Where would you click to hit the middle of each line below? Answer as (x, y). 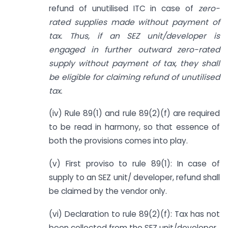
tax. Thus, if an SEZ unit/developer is (134, 36)
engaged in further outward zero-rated (134, 49)
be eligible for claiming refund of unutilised (134, 77)
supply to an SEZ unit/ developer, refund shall (134, 178)
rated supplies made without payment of (134, 22)
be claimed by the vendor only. (108, 191)
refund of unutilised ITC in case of (124, 8)
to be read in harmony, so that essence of (134, 127)
